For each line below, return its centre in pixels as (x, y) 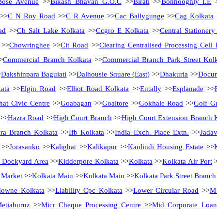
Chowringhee (29, 45)
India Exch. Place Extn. (152, 132)
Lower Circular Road (166, 190)
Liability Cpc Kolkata (89, 190)
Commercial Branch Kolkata (47, 60)
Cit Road (74, 45)
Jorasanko (25, 147)
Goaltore (115, 103)
